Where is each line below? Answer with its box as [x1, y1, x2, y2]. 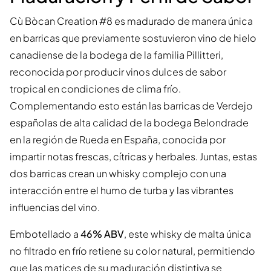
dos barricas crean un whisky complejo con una [10, 167, 226, 180]
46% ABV [80, 227, 124, 241]
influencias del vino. [10, 201, 100, 214]
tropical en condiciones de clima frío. [10, 82, 181, 96]
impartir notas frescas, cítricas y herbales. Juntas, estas [10, 150, 257, 163]
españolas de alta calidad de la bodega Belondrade [10, 116, 249, 129]
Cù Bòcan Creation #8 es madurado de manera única [10, 15, 253, 28]
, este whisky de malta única [124, 227, 251, 241]
